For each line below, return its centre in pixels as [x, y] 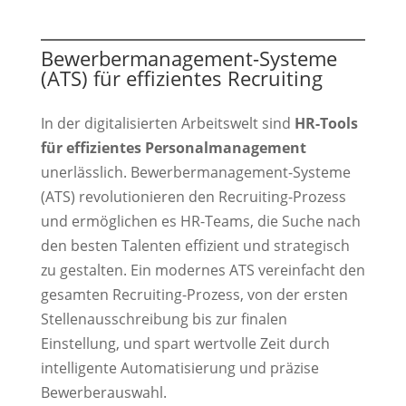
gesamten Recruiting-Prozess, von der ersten [194, 295]
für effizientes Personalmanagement [173, 148]
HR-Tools [326, 124]
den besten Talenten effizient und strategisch [195, 246]
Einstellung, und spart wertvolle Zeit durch [185, 344]
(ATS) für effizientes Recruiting [181, 78]
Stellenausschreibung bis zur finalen [164, 319]
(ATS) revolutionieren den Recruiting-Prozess [193, 197]
